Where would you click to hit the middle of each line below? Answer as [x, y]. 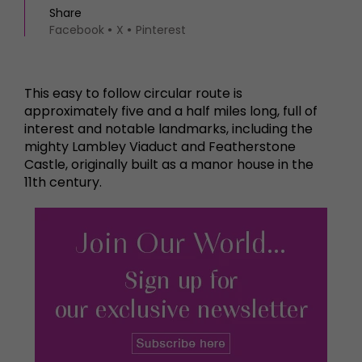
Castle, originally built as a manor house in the [169, 164]
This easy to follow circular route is [133, 93]
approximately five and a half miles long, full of [171, 111]
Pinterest [161, 30]
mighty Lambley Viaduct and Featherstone [160, 147]
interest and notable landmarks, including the [168, 129]
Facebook [77, 30]
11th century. [63, 182]
